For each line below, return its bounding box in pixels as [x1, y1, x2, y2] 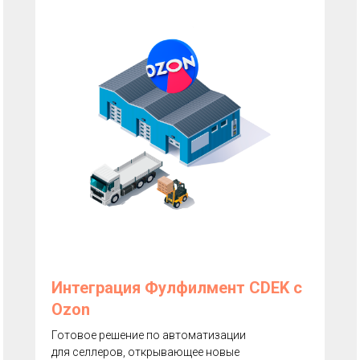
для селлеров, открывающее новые [51, 345, 239, 358]
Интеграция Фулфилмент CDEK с [51, 277, 302, 297]
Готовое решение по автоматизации [51, 328, 246, 342]
